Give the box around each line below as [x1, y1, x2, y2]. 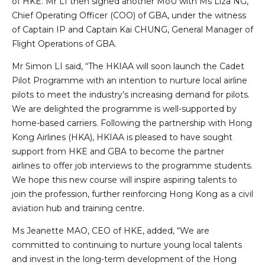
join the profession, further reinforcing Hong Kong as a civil [12, 188, 253, 199]
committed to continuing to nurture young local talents [12, 239, 242, 250]
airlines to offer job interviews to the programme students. [12, 160, 253, 171]
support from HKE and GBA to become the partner [12, 146, 224, 157]
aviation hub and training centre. [12, 202, 144, 214]
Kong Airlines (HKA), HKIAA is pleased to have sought [12, 131, 232, 143]
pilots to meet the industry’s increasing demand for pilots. [12, 89, 250, 100]
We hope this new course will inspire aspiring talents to [12, 174, 237, 185]
